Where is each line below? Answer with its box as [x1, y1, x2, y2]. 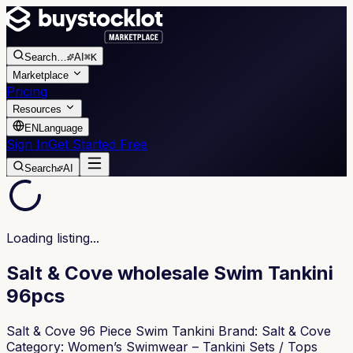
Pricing [6, 84, 47, 99]
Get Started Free [48, 136, 147, 152]
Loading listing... [6, 230, 99, 246]
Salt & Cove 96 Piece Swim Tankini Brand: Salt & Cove [6, 322, 331, 339]
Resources [13, 103, 61, 115]
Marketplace [13, 69, 69, 81]
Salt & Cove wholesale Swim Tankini [6, 261, 333, 284]
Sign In [6, 136, 48, 152]
